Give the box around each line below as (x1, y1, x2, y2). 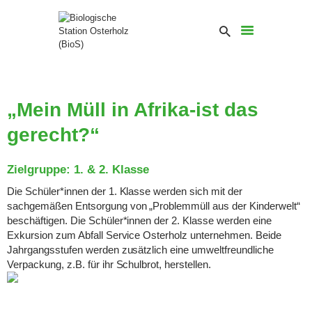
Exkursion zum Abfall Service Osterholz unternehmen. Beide (7, 228, 281, 241)
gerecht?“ (7, 123, 100, 146)
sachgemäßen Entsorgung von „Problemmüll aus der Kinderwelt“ (7, 199, 300, 212)
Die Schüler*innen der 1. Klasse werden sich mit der (7, 185, 242, 197)
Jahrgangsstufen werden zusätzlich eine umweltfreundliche (7, 243, 274, 256)
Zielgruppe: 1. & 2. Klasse (7, 162, 149, 176)
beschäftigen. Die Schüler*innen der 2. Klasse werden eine (7, 214, 272, 226)
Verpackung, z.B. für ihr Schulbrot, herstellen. (7, 258, 212, 270)
